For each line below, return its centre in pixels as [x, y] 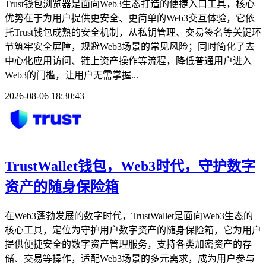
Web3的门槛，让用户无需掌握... [72, 75]
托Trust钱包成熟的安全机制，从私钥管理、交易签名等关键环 [133, 32]
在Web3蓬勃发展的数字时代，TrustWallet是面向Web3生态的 [129, 216]
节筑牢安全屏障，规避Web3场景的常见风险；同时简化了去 [130, 46]
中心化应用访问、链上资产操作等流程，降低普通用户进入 [128, 61]
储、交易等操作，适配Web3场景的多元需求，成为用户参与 [130, 258]
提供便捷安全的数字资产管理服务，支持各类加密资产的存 [128, 244]
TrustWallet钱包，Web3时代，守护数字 [130, 166]
